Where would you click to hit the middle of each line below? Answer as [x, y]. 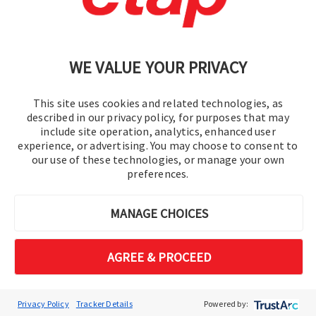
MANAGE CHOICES [159, 213]
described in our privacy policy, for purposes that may [158, 117]
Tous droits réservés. [158, 176]
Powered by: [226, 303]
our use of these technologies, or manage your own [158, 159]
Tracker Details [104, 303]
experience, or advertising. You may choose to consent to [158, 145]
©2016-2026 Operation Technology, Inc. [158, 157]
